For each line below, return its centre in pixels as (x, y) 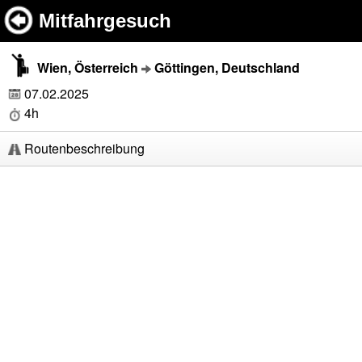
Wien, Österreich (88, 67)
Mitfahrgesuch (105, 21)
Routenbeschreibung (83, 148)
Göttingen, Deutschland (227, 67)
